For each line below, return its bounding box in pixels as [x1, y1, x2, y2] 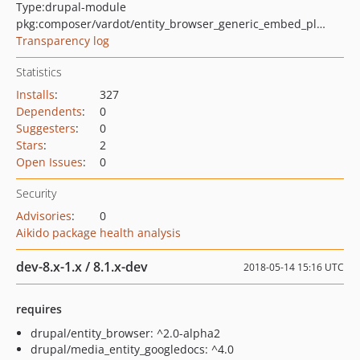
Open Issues [16, 154, 83, 170]
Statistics [16, 64, 62, 80]
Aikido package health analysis [16, 225, 181, 240]
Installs [16, 87, 55, 102]
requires [16, 301, 62, 317]
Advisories [16, 208, 72, 223]
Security [16, 186, 56, 201]
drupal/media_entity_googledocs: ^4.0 [31, 342, 234, 357]
